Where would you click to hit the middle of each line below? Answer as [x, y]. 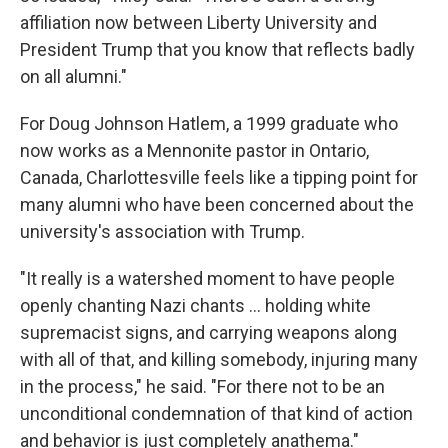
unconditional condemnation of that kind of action [216, 413]
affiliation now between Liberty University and [198, 22]
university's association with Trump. [162, 231]
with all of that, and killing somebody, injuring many [219, 359]
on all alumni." [73, 76]
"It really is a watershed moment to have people [207, 278]
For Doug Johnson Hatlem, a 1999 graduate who [209, 123]
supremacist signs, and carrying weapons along [208, 332]
